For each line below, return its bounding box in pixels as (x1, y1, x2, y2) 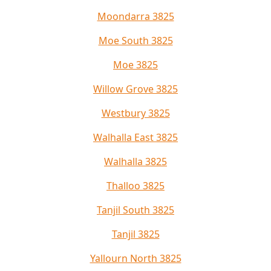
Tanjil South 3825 (97, 203, 174, 217)
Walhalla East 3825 (93, 130, 178, 144)
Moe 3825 (113, 57, 158, 71)
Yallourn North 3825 (90, 251, 181, 265)
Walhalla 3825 (104, 154, 167, 168)
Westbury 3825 (101, 106, 170, 120)
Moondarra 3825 (97, 9, 174, 23)
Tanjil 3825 (111, 227, 160, 241)
